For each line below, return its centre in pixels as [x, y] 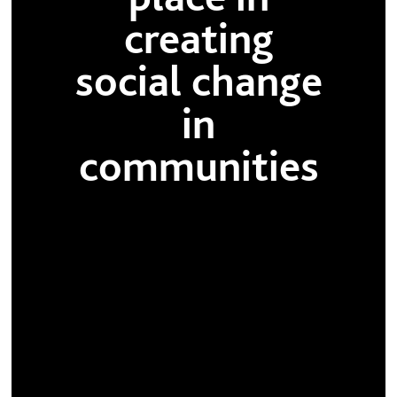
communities [198, 166]
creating [198, 39]
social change [198, 81]
